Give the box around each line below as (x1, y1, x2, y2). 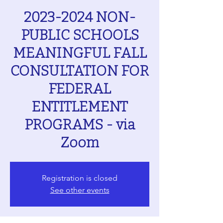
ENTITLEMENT (31, 99, 128, 115)
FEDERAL (48, 81, 111, 97)
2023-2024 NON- (23, 9, 136, 25)
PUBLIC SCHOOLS (20, 27, 139, 43)
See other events (50, 185, 110, 195)
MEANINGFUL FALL (12, 45, 147, 61)
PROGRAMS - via (24, 116, 135, 133)
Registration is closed (42, 173, 117, 183)
